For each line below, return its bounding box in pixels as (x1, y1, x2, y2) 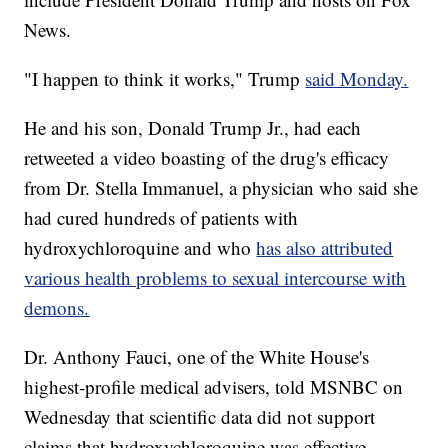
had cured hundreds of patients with (24, 205, 299, 231)
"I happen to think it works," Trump (24, 66, 306, 92)
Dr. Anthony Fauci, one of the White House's (24, 344, 370, 370)
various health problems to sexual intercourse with (24, 265, 407, 291)
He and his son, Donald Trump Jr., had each (24, 115, 362, 141)
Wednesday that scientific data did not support (24, 404, 376, 430)
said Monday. (305, 66, 409, 92)
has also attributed (256, 235, 394, 261)
